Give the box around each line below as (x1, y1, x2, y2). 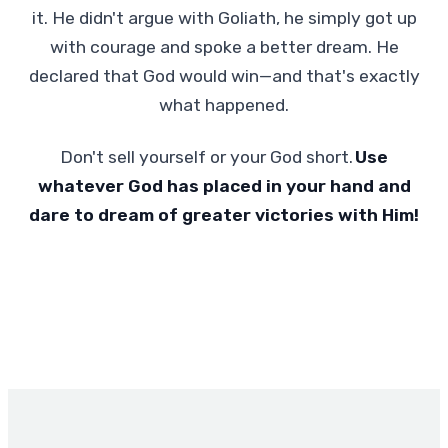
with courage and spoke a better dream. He (49, 36, 399, 57)
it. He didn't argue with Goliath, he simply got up (31, 7, 417, 28)
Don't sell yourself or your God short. (60, 146, 355, 167)
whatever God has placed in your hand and (37, 175, 411, 196)
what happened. (159, 94, 289, 115)
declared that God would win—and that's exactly (28, 65, 420, 86)
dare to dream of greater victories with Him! (29, 204, 419, 225)
